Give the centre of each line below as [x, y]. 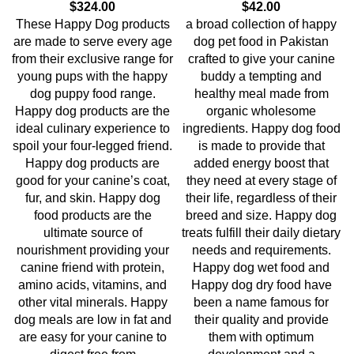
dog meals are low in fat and [92, 320]
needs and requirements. [261, 250]
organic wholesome [262, 111]
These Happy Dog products [92, 24]
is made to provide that [261, 146]
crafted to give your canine [261, 59]
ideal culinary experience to [92, 128]
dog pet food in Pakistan [262, 41]
